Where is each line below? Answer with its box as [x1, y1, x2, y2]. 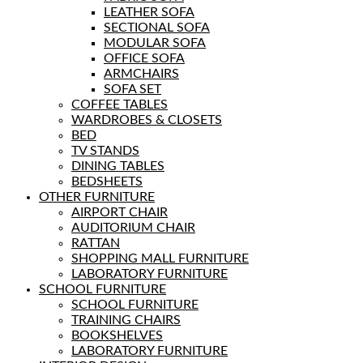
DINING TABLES [71, 159, 164, 173]
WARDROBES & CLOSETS [71, 113, 222, 126]
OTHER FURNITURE [39, 190, 155, 203]
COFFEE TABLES [71, 97, 168, 111]
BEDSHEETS [71, 174, 143, 188]
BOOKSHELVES [71, 328, 163, 342]
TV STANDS [71, 143, 139, 157]
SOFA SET [104, 82, 161, 96]
